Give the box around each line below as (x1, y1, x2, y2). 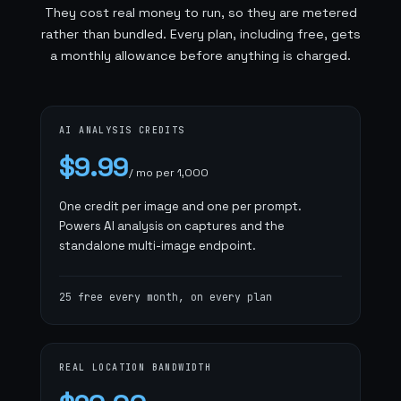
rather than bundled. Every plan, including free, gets (40, 26, 361, 42)
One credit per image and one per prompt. (59, 199, 302, 214)
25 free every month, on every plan (59, 290, 272, 303)
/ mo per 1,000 (128, 166, 209, 180)
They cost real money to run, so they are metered (44, 4, 357, 21)
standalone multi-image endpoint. (59, 238, 256, 253)
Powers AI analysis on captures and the (59, 218, 285, 234)
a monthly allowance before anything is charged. (50, 47, 351, 64)
